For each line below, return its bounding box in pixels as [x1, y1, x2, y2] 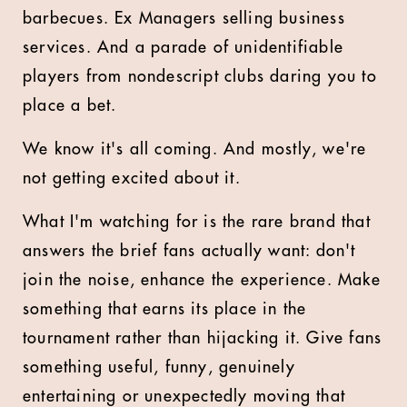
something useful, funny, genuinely [23, 359, 295, 375]
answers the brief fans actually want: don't [23, 243, 356, 259]
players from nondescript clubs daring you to [23, 68, 377, 84]
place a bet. [23, 97, 117, 114]
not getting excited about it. [23, 170, 241, 186]
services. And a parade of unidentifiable [23, 39, 344, 55]
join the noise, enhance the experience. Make [23, 272, 381, 288]
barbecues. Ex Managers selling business [23, 10, 345, 26]
